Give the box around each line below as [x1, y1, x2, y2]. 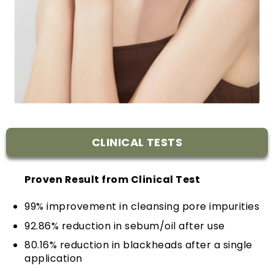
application [24, 251, 83, 266]
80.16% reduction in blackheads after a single [24, 238, 253, 253]
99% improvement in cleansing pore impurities [24, 199, 259, 214]
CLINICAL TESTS [91, 134, 183, 150]
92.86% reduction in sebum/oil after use [24, 218, 225, 233]
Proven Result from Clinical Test [24, 172, 200, 187]
